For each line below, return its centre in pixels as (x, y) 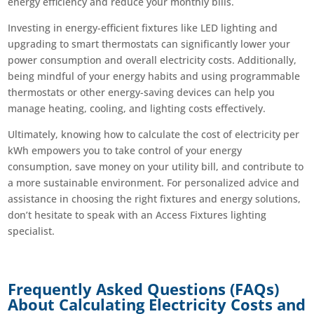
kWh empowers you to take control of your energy (125, 151)
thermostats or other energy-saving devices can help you (142, 93)
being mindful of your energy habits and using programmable (154, 76)
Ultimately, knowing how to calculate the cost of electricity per (154, 135)
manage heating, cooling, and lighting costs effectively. (137, 109)
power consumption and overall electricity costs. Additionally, (152, 60)
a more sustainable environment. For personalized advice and (154, 183)
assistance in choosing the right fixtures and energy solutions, (155, 199)
